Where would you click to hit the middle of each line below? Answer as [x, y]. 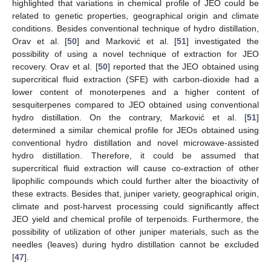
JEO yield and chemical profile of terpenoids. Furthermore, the [135, 219]
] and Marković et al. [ [127, 41]
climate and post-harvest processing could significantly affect [135, 207]
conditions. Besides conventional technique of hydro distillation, [135, 29]
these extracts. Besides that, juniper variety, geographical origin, [135, 194]
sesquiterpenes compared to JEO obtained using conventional [135, 105]
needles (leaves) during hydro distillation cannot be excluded [135, 245]
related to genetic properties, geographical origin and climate [135, 16]
